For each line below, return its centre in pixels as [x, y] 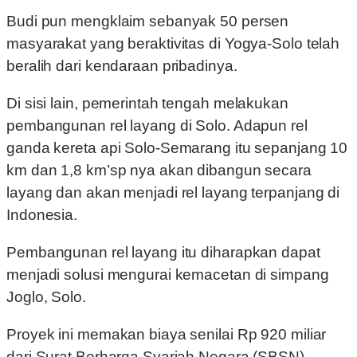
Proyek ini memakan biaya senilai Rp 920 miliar [167, 335]
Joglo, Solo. [46, 297]
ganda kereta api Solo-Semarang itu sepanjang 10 [177, 148]
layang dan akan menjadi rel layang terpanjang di [173, 193]
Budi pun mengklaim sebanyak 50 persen [148, 22]
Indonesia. [42, 215]
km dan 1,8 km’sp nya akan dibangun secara [159, 171]
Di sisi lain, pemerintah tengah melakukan [147, 104]
